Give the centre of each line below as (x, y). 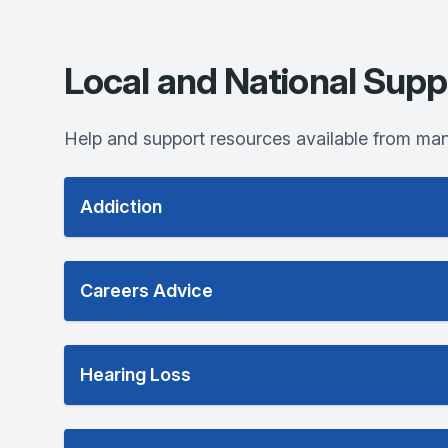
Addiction (121, 206)
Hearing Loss (135, 374)
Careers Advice (146, 290)
